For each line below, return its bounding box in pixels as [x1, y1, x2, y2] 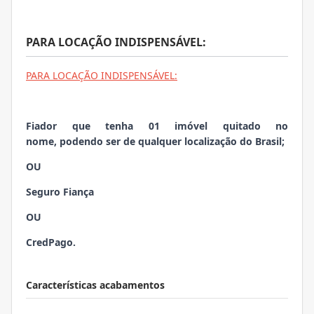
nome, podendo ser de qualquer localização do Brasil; [26, 135, 285, 149]
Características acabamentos [26, 278, 165, 292]
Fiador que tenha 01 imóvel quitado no [26, 119, 288, 133]
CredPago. [26, 235, 76, 250]
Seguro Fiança [26, 185, 97, 199]
